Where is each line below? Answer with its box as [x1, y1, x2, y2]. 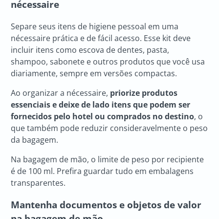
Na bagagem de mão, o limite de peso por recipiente [11, 153, 204, 165]
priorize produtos [110, 87, 178, 98]
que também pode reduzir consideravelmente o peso [11, 122, 208, 133]
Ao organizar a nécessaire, [11, 87, 110, 98]
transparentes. [11, 177, 66, 188]
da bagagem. [11, 134, 59, 145]
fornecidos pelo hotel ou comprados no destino [11, 110, 195, 122]
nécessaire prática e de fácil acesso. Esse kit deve [11, 32, 191, 44]
